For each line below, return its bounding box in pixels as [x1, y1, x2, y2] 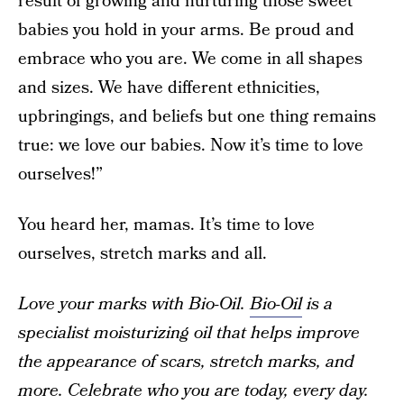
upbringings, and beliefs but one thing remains [18, 104, 376, 129]
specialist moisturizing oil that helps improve [18, 320, 360, 345]
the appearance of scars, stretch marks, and [18, 349, 354, 374]
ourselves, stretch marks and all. [18, 241, 267, 266]
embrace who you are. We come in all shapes [18, 46, 363, 71]
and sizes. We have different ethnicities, [18, 75, 320, 100]
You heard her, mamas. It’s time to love [18, 212, 315, 237]
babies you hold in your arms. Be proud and [18, 17, 354, 42]
